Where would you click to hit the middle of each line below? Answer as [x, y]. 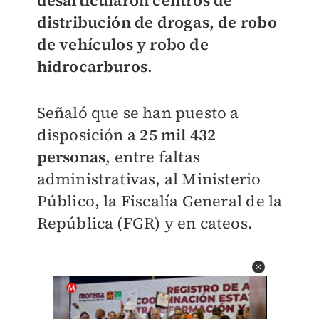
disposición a [88, 135]
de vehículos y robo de [122, 44]
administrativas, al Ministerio [149, 179]
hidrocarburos [92, 66]
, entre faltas [153, 157]
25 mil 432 [178, 135]
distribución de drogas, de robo [157, 22]
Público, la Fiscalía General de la [159, 201]
